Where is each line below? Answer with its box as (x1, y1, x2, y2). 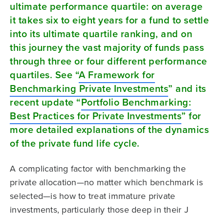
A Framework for (79, 67, 155, 83)
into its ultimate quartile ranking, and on (10, 26, 192, 42)
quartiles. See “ (10, 67, 79, 83)
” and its (168, 81, 206, 96)
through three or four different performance (10, 54, 207, 69)
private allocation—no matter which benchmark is (10, 176, 203, 189)
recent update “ (10, 95, 81, 110)
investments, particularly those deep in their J (10, 203, 189, 217)
